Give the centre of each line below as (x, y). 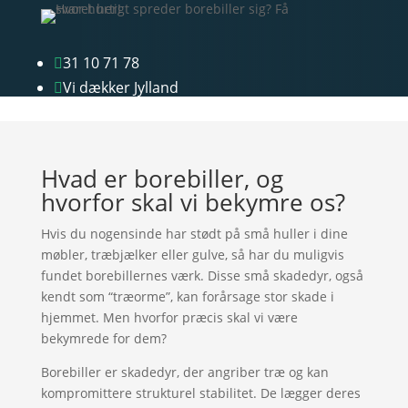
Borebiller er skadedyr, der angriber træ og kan (184, 372)
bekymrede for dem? (103, 338)
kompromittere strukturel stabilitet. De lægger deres (200, 393)
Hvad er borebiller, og (162, 178)
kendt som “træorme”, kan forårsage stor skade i (187, 296)
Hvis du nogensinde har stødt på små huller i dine (194, 234)
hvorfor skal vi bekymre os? (193, 202)
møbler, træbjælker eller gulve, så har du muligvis (192, 255)
